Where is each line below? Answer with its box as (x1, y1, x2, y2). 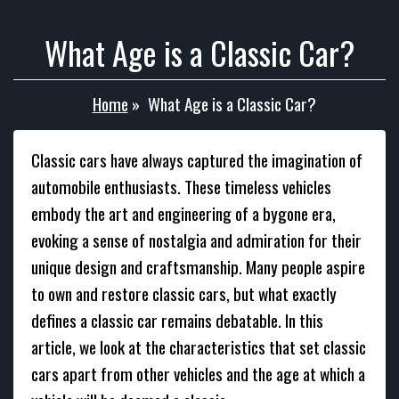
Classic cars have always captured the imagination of (31, 147, 362, 173)
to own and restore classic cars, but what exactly (31, 281, 337, 306)
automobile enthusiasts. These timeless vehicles (31, 174, 331, 199)
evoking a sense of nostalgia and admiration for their (31, 227, 362, 253)
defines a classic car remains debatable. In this (31, 307, 323, 333)
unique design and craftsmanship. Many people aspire (31, 254, 365, 280)
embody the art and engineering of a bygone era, (31, 200, 336, 226)
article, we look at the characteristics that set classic (31, 334, 366, 360)
